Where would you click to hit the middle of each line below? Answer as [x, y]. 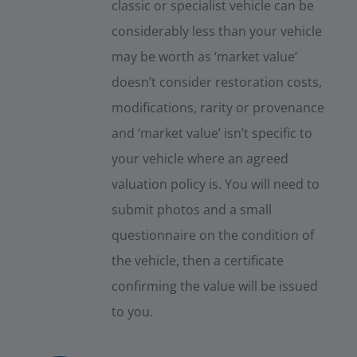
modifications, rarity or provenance [218, 107]
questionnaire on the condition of [212, 235]
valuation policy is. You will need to [215, 184]
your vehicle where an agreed [200, 158]
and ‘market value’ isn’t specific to [212, 133]
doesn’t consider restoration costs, [216, 82]
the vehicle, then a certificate [197, 260]
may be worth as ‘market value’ [204, 56]
